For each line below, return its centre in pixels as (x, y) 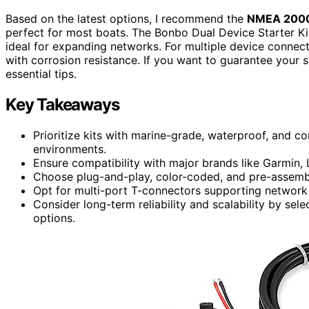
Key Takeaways (62, 104)
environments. (70, 149)
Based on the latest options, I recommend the (126, 18)
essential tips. (41, 73)
